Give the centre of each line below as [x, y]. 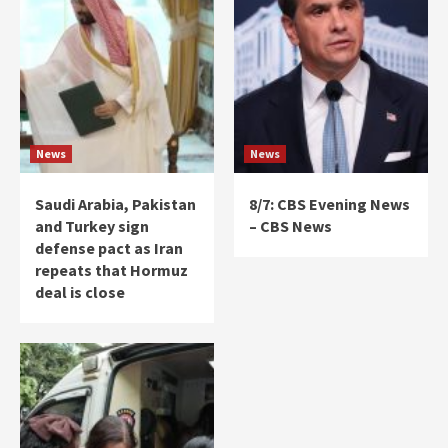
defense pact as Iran [109, 247]
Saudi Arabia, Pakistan [115, 203]
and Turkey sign [92, 225]
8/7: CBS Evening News [329, 203]
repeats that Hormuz [111, 269]
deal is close [80, 291]
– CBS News [290, 225]
